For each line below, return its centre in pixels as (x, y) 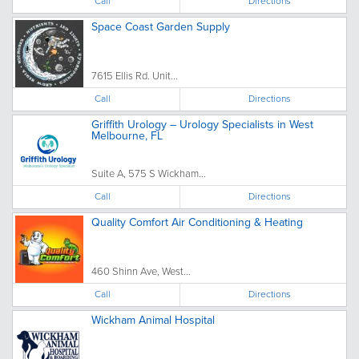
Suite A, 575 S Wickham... (149, 173)
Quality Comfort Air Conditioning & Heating (197, 222)
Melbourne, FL (127, 136)
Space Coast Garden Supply (161, 27)
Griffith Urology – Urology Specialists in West (202, 125)
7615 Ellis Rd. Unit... (135, 76)
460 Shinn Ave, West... (141, 271)
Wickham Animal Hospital (153, 320)
